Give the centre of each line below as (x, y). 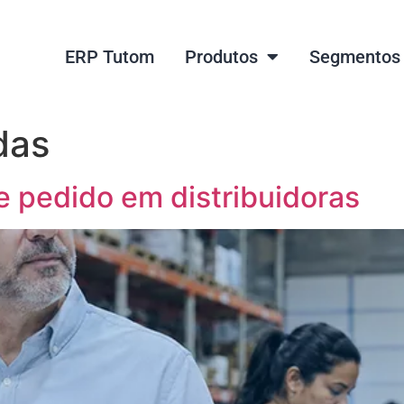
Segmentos (354, 57)
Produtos (221, 57)
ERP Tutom (109, 57)
